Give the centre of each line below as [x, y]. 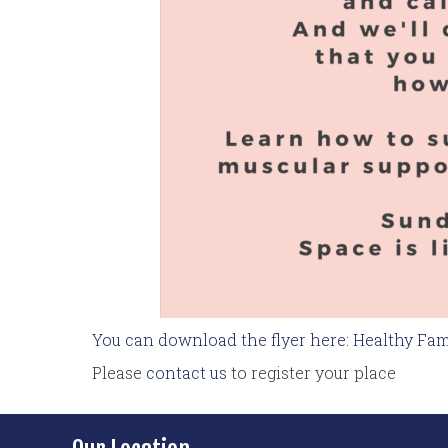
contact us [186, 372]
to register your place [311, 372]
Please [119, 372]
